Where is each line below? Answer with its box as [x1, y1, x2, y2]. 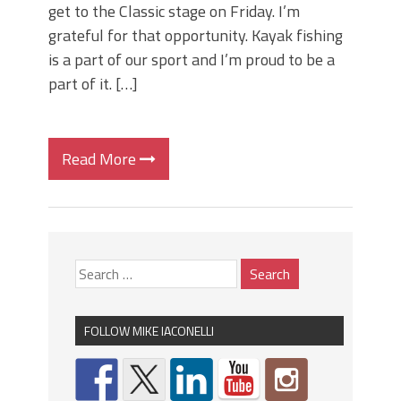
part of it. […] [48, 72, 138, 96]
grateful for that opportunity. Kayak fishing [48, 23, 343, 47]
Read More [62, 147, 140, 171]
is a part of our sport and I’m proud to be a [48, 47, 335, 72]
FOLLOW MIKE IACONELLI [84, 321, 214, 340]
